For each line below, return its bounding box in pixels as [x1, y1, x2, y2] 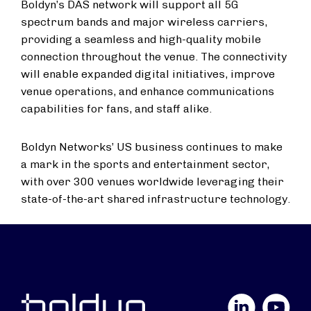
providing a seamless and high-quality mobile [21, 33, 261, 46]
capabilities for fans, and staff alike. [21, 102, 212, 115]
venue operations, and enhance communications [21, 85, 274, 98]
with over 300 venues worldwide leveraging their [21, 175, 284, 188]
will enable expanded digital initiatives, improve [21, 67, 275, 81]
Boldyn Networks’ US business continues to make [21, 140, 283, 153]
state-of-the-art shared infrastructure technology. [21, 192, 290, 205]
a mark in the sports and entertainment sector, [21, 158, 269, 171]
